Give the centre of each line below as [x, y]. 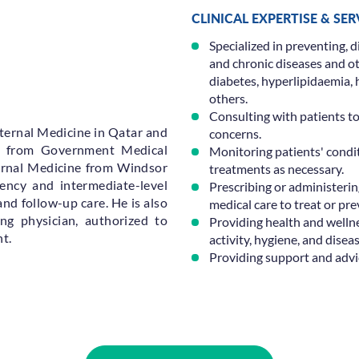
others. [228, 98]
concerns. [235, 133]
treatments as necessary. [276, 169]
